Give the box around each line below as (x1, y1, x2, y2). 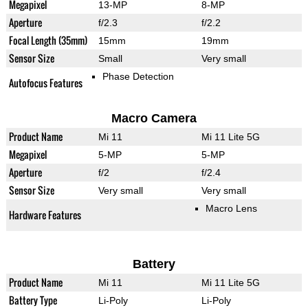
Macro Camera (111, 111, 197, 126)
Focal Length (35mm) (8, 33, 87, 48)
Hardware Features (8, 208, 81, 223)
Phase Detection (102, 71, 174, 82)
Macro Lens (205, 203, 257, 214)
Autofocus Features (8, 76, 82, 91)
